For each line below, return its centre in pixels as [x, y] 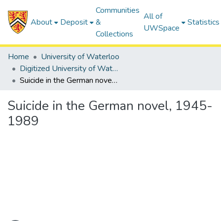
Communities [118, 10]
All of [153, 16]
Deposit [74, 22]
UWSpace [162, 28]
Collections [115, 34]
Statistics [204, 22]
